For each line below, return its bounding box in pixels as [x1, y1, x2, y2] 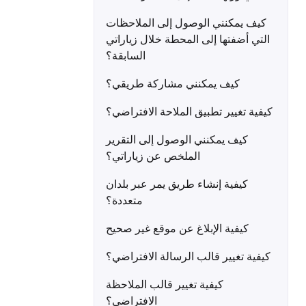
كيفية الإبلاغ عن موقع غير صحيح [106, 221, 249, 236]
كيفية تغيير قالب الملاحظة [106, 277, 223, 292]
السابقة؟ [106, 48, 145, 63]
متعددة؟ [106, 193, 143, 208]
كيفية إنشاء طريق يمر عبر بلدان [106, 176, 248, 191]
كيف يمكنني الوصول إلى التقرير [106, 132, 248, 147]
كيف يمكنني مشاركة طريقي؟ [106, 76, 240, 91]
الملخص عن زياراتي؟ [106, 148, 200, 163]
